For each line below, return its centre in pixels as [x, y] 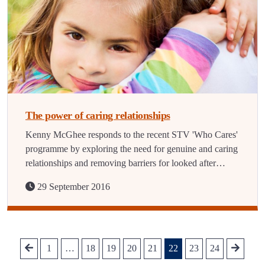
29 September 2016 [72, 187]
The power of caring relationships [98, 115]
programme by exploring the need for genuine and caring [132, 149]
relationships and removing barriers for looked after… [125, 163]
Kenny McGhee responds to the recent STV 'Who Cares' [132, 135]
